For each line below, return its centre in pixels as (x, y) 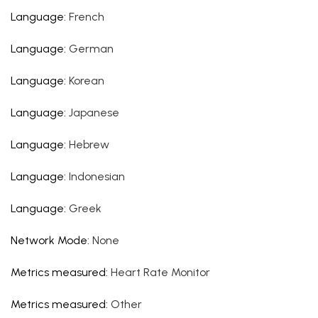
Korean (87, 81)
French (87, 17)
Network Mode (49, 240)
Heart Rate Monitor (160, 272)
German (91, 49)
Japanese (94, 113)
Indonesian (97, 176)
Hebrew (89, 144)
